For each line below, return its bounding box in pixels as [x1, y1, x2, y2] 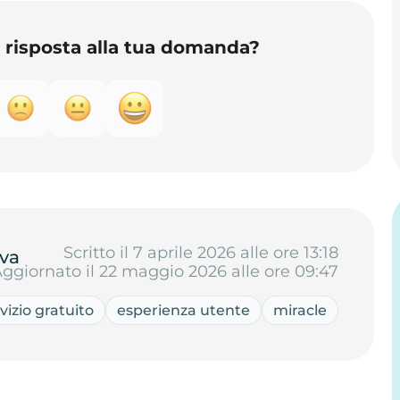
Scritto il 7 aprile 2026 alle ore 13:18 [63, 242, 339, 262]
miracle [273, 301, 328, 319]
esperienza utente [117, 301, 251, 319]
